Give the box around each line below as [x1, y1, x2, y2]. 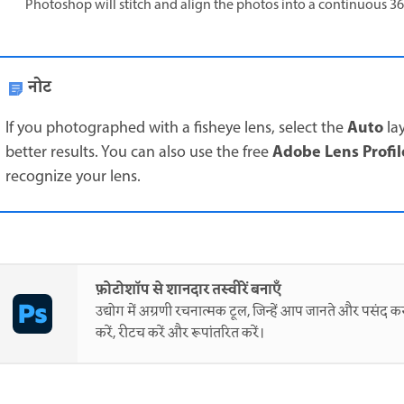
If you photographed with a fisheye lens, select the [5, 116, 347, 141]
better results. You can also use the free [5, 141, 272, 165]
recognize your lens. [5, 165, 141, 189]
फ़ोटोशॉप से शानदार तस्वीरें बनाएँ [96, 279, 281, 302]
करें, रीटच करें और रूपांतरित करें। [96, 323, 264, 344]
